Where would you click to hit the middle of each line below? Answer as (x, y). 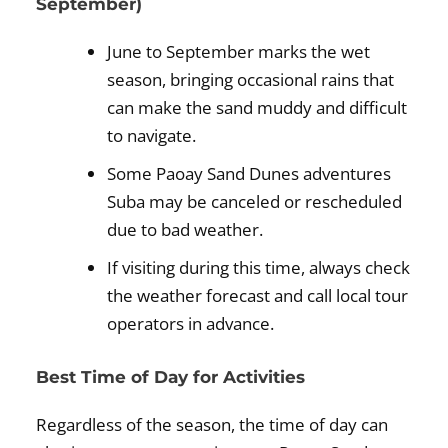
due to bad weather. (185, 229)
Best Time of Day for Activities (171, 377)
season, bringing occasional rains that (251, 79)
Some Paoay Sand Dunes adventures (249, 173)
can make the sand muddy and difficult (257, 107)
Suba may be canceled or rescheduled (255, 201)
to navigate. (152, 135)
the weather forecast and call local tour (258, 295)
